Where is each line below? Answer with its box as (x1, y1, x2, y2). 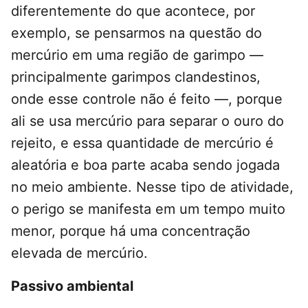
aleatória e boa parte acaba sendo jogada (11, 157, 280, 174)
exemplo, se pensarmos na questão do (11, 25, 262, 42)
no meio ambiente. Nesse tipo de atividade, (11, 179, 294, 196)
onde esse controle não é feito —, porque (11, 91, 283, 108)
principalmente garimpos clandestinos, (11, 69, 261, 86)
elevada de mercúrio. (11, 245, 148, 262)
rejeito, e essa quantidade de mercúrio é (11, 135, 274, 152)
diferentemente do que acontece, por (11, 3, 255, 20)
